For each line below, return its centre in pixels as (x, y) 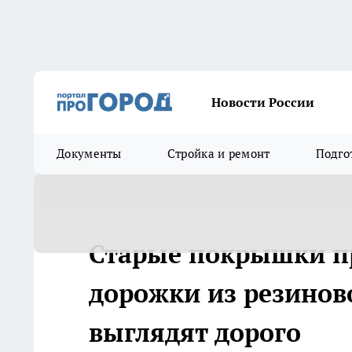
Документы (89, 154)
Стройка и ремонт (218, 154)
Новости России (263, 102)
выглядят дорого (195, 332)
